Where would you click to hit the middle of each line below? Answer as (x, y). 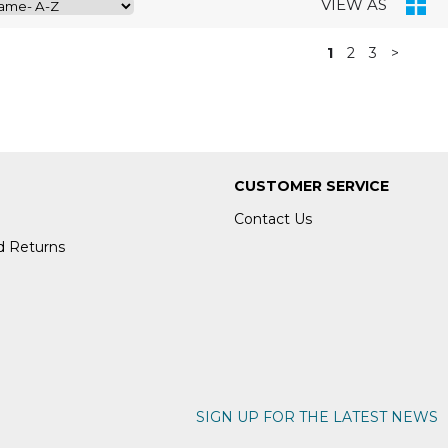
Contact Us (273, 219)
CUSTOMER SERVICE (311, 186)
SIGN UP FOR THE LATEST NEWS (317, 417)
